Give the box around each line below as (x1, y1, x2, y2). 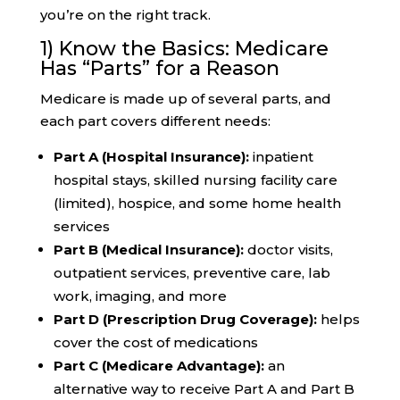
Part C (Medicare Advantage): (53, 357, 264, 375)
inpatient (248, 148, 313, 166)
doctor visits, (243, 241, 333, 259)
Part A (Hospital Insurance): (53, 148, 249, 166)
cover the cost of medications (53, 334, 258, 352)
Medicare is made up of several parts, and (39, 90, 331, 108)
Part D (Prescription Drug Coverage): (53, 311, 317, 329)
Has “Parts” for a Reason (39, 56, 279, 81)
